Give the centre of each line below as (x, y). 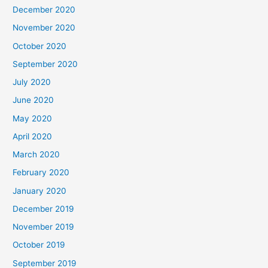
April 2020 (33, 136)
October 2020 (40, 46)
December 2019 (44, 208)
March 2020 (36, 155)
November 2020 (44, 28)
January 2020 (40, 191)
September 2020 (45, 64)
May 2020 (33, 118)
